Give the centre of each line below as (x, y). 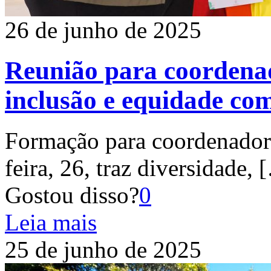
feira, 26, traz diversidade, (129, 168)
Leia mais (51, 222)
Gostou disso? (72, 195)
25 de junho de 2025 (103, 249)
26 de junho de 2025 (103, 30)
